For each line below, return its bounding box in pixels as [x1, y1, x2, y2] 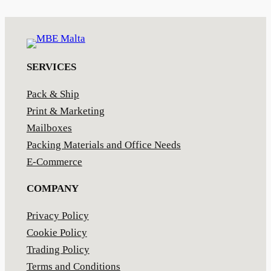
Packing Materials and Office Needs [26, 139, 181, 151]
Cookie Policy [26, 227, 87, 239]
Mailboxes [26, 122, 72, 134]
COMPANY [26, 183, 79, 195]
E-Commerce [26, 155, 82, 168]
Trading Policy [26, 244, 90, 256]
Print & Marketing [26, 105, 105, 117]
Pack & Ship [26, 88, 79, 100]
